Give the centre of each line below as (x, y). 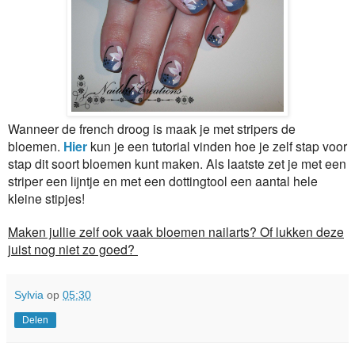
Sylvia (29, 294)
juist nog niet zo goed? (73, 248)
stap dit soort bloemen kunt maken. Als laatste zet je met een (177, 163)
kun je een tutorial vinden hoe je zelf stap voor (217, 145)
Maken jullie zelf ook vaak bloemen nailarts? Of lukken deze (176, 231)
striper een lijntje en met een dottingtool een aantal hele (163, 180)
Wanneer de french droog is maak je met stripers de (152, 128)
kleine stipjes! (46, 198)
